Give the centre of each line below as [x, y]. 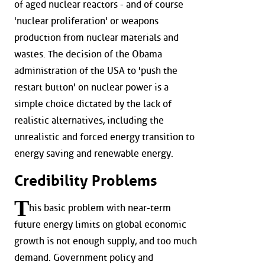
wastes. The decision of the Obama [88, 54]
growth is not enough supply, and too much [106, 241]
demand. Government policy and [84, 258]
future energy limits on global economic [100, 224]
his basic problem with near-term [100, 208]
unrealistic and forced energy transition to [104, 137]
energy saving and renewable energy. [94, 154]
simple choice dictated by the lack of [93, 104]
